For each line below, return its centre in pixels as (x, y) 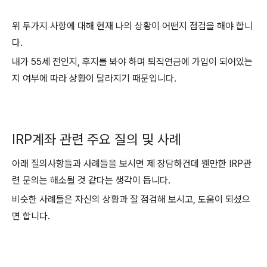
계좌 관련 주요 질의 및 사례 (107, 139)
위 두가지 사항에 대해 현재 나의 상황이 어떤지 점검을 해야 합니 (132, 26)
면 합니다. (31, 216)
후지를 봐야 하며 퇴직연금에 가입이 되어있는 (167, 62)
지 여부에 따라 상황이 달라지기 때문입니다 (93, 78)
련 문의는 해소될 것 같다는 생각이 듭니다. (92, 180)
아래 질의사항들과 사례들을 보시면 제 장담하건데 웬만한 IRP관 (132, 164)
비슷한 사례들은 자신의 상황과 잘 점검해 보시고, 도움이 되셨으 (131, 199)
